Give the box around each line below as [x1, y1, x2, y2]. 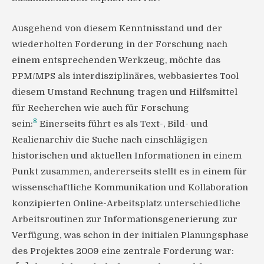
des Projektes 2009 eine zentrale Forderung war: [12, 245, 234, 256]
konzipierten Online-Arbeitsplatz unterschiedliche [12, 197, 240, 209]
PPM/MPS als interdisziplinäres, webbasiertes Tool [12, 70, 239, 81]
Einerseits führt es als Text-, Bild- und [37, 118, 208, 129]
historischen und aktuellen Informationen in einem [12, 150, 242, 161]
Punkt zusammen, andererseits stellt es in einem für [12, 166, 247, 177]
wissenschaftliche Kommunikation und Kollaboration [12, 181, 248, 193]
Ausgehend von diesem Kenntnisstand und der [12, 22, 222, 34]
